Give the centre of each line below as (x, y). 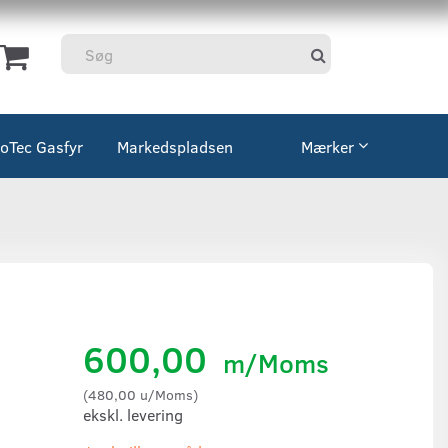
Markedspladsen (175, 147)
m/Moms (272, 363)
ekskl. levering (133, 415)
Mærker (327, 147)
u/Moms (164, 394)
